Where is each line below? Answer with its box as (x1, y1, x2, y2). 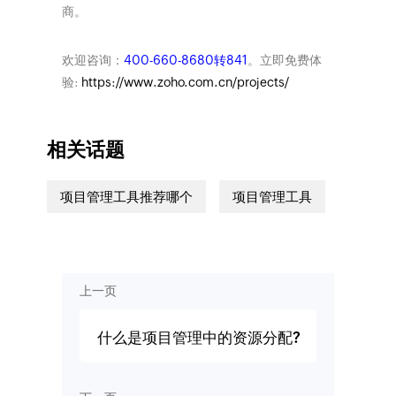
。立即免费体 (247, 53, 322, 68)
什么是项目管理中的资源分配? (96, 329, 301, 347)
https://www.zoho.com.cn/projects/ (80, 75, 289, 90)
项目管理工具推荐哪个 (59, 188, 193, 204)
